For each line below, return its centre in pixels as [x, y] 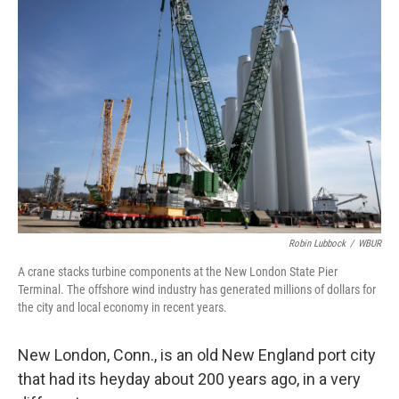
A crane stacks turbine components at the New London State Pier [178, 272]
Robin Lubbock [317, 244]
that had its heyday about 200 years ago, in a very [189, 379]
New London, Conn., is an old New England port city [197, 355]
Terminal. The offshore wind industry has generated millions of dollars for [197, 289]
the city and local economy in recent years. [122, 307]
